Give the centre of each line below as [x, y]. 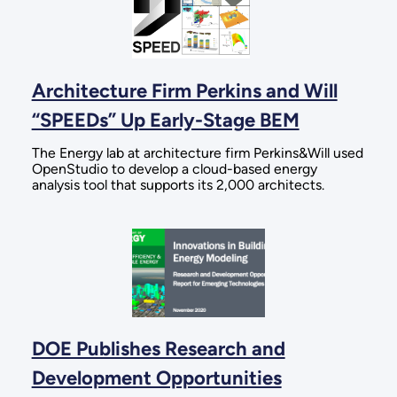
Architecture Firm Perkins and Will [184, 91]
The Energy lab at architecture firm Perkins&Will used [197, 153]
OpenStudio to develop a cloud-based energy [174, 169]
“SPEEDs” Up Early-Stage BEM [165, 121]
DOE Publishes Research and [158, 349]
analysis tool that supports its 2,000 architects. [178, 185]
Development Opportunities [156, 378]
